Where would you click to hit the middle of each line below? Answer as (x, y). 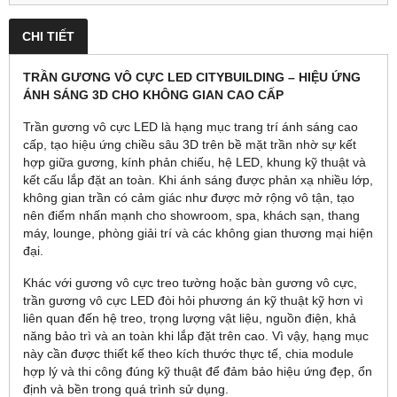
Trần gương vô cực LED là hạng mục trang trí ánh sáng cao (191, 126)
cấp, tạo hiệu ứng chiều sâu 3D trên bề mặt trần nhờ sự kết (190, 144)
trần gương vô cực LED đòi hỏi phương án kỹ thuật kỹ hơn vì (193, 300)
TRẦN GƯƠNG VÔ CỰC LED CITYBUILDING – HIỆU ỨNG (192, 77)
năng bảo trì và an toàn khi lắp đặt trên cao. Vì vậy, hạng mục (196, 335)
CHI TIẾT (48, 36)
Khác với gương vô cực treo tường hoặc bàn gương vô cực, (190, 282)
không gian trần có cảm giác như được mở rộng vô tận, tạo (189, 197)
